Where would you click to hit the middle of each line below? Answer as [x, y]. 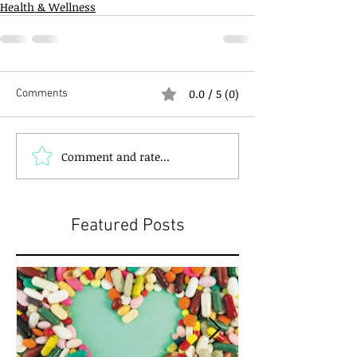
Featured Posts [127, 226]
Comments [42, 94]
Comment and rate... [116, 156]
